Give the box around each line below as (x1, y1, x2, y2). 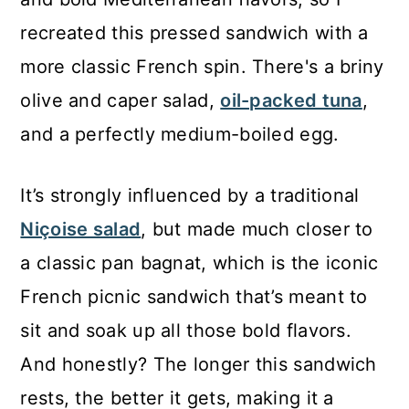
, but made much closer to (141, 217, 373, 240)
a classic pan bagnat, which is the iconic (20, 251, 379, 274)
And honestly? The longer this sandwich (20, 352, 377, 375)
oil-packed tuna (220, 89, 362, 111)
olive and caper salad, (20, 89, 221, 111)
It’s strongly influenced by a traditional (20, 184, 360, 206)
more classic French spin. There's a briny (20, 55, 384, 78)
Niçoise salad (20, 217, 142, 240)
